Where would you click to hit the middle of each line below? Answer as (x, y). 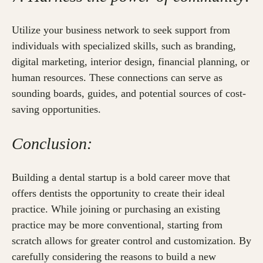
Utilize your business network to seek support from (121, 30)
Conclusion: (52, 144)
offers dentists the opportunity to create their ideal (118, 193)
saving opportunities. (56, 109)
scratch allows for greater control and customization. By (131, 241)
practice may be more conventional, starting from (117, 225)
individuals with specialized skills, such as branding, (124, 46)
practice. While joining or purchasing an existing (116, 209)
